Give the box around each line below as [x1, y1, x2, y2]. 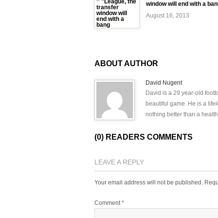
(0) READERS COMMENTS [94, 133, 193, 141]
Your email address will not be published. [94, 179, 203, 186]
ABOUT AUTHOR [94, 59, 158, 68]
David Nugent [145, 79, 182, 86]
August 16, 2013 [146, 12, 189, 19]
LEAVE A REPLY [94, 158, 144, 166]
